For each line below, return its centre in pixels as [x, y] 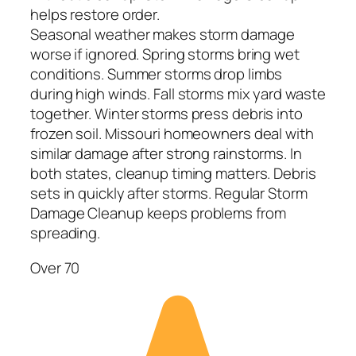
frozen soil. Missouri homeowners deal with [172, 134]
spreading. [66, 233]
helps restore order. [95, 15]
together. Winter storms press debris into [166, 114]
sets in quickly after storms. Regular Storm [169, 193]
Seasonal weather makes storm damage [163, 35]
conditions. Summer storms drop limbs [157, 74]
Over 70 [55, 267]
